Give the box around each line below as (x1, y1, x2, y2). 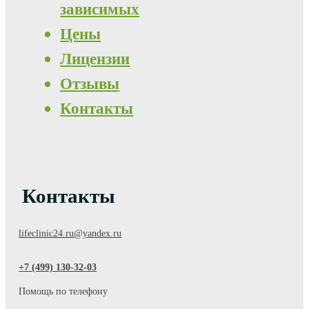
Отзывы (60, 75, 120, 93)
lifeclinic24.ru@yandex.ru (19, 228, 122, 239)
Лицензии (60, 50, 130, 68)
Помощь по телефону (19, 286, 108, 297)
